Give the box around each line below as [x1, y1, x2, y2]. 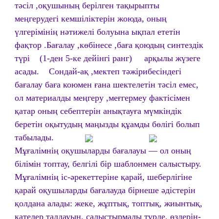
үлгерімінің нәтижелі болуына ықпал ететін [15, 27, 183, 37]
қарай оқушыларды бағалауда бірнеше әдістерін [15, 185, 196, 195]
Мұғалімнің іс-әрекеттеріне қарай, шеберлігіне [15, 172, 192, 182]
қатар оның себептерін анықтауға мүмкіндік [15, 106, 182, 116]
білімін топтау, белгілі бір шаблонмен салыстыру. [15, 159, 201, 169]
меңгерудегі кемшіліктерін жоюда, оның [15, 14, 167, 23]
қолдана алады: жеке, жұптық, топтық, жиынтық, [15, 198, 202, 208]
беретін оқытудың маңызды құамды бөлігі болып [15, 119, 200, 129]
